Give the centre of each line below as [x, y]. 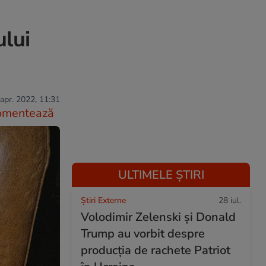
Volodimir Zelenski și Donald [158, 217]
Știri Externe [103, 200]
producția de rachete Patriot [156, 250]
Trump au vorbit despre [143, 234]
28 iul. [230, 200]
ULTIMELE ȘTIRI [161, 175]
